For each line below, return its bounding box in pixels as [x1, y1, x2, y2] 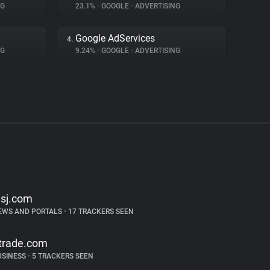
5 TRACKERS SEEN [30, 252, 93, 260]
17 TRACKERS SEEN [66, 207, 134, 216]
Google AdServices [75, 33, 155, 44]
